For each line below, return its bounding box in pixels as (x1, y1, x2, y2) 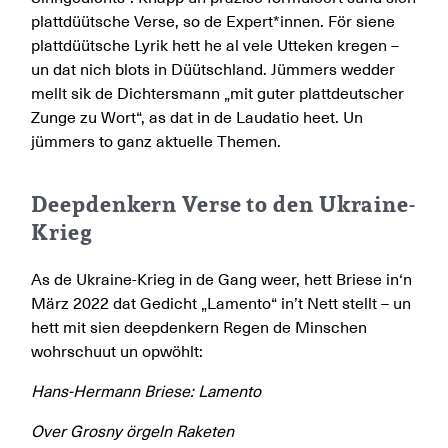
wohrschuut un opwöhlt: (31, 341, 204, 362)
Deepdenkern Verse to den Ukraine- (31, 185, 416, 222)
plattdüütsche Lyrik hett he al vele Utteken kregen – (31, 35, 400, 56)
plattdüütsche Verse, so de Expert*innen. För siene (31, 11, 396, 32)
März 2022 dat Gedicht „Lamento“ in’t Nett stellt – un (31, 293, 412, 314)
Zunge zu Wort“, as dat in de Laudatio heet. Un (31, 107, 364, 128)
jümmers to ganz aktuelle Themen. (31, 131, 282, 152)
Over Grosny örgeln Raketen (31, 421, 235, 442)
